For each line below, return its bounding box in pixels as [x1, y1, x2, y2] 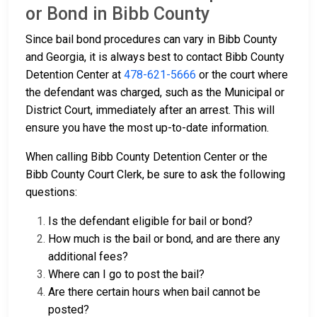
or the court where [196, 68, 288, 82]
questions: [25, 185, 77, 200]
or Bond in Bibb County [25, 4, 209, 25]
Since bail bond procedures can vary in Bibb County [25, 33, 277, 47]
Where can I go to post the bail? [48, 267, 204, 282]
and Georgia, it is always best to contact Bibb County [25, 50, 284, 64]
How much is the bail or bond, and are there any [48, 232, 280, 246]
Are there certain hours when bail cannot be [48, 285, 260, 299]
